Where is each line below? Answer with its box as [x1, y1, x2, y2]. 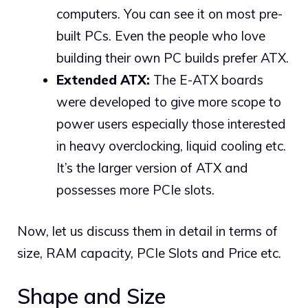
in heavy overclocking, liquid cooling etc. [56, 137, 286, 154]
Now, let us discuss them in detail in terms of [17, 223, 278, 240]
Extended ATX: [56, 71, 150, 88]
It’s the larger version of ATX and [56, 159, 248, 176]
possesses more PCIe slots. [56, 181, 214, 198]
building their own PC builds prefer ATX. [56, 49, 289, 66]
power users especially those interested [56, 115, 286, 132]
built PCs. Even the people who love [56, 27, 265, 44]
